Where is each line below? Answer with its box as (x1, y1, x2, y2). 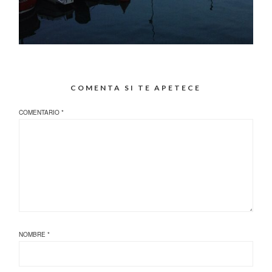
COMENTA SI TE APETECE (70, 83, 202, 92)
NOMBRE (19, 230, 48, 239)
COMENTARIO (19, 108, 62, 117)
